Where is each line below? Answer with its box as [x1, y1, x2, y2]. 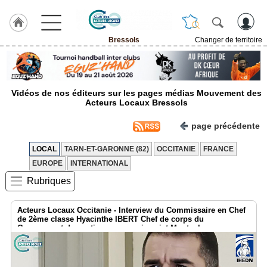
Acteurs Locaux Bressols [85, 97, 188, 107]
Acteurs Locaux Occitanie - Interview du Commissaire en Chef [17, 205, 246, 215]
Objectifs [4, 226, 36, 235]
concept [4, 195, 31, 203]
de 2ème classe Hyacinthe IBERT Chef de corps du [17, 214, 204, 223]
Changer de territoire [195, 36, 262, 44]
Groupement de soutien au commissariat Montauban [17, 223, 212, 232]
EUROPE [32, 159, 63, 167]
